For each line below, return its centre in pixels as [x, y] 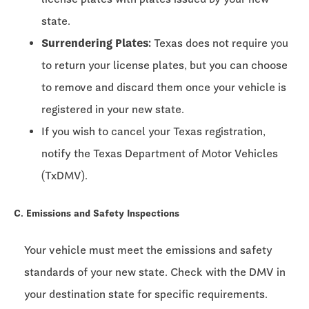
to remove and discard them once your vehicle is [164, 87]
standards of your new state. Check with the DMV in [155, 272]
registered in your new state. [113, 109]
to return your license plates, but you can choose [165, 65]
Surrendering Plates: [96, 43]
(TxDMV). [64, 175]
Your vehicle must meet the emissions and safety [148, 250]
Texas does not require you [220, 43]
